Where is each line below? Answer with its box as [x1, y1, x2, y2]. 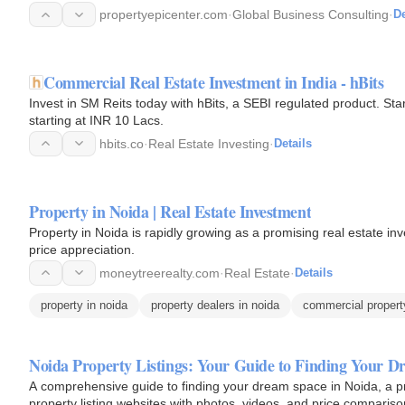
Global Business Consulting [232, 7, 389, 22]
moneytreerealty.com [99, 265, 220, 280]
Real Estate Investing [148, 136, 269, 151]
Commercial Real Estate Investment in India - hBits [43, 70, 384, 94]
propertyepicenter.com [99, 7, 228, 22]
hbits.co [99, 136, 144, 151]
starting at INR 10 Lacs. [29, 112, 164, 127]
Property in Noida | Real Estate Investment [29, 199, 312, 223]
